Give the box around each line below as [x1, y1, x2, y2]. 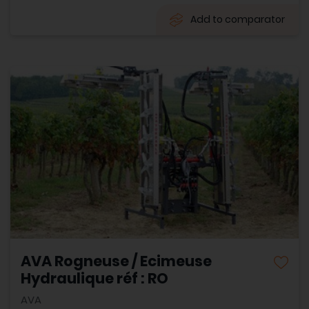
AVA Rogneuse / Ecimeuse [21, 251, 212, 272]
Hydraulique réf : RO [21, 268, 168, 289]
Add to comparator [190, 12, 285, 26]
